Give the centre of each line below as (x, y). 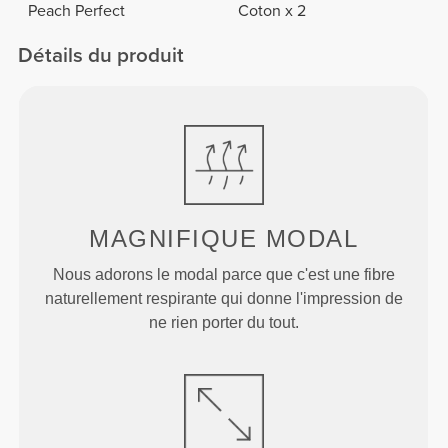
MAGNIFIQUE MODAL (224, 238)
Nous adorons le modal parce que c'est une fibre (223, 274)
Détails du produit (101, 55)
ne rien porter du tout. (223, 322)
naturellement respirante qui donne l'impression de (223, 298)
